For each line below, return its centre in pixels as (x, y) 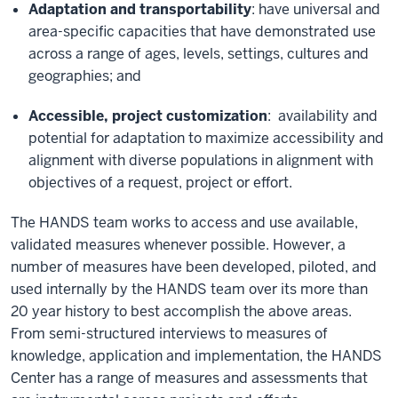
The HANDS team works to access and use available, (184, 223)
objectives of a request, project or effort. (162, 183)
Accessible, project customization (148, 116)
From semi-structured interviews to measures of (169, 334)
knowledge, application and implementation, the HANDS (196, 356)
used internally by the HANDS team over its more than (189, 289)
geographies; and (85, 76)
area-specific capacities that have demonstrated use (202, 32)
